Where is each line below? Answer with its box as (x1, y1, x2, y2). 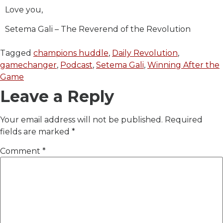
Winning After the (147, 60, 220, 70)
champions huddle (33, 48, 109, 58)
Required (165, 114, 203, 124)
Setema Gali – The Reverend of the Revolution (5, 24, 191, 34)
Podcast (60, 60, 93, 70)
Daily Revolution (112, 48, 178, 58)
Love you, (5, 5, 43, 15)
